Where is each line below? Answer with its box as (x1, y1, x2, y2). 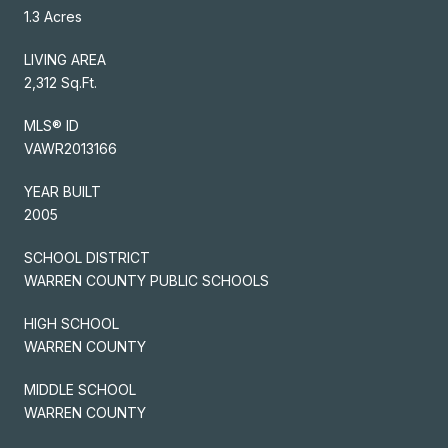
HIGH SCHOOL (24, 314, 119, 332)
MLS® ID (24, 116, 79, 134)
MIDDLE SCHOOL (24, 380, 136, 398)
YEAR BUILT (24, 182, 101, 200)
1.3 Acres (24, 7, 82, 25)
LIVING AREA (24, 50, 106, 68)
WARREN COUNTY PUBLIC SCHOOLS (24, 271, 269, 289)
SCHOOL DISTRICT (24, 248, 150, 266)
